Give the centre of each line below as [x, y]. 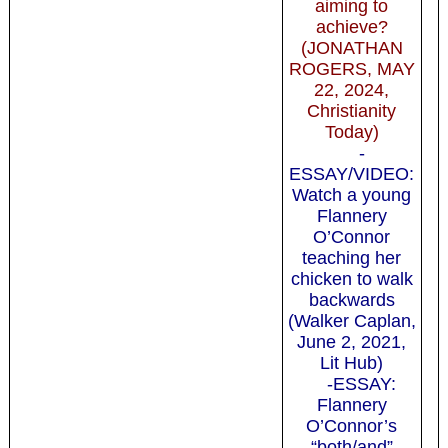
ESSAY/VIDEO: [352, 173]
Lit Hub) [352, 362]
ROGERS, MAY [351, 68]
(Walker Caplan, [351, 320]
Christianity [352, 110]
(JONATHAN [351, 47]
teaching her [352, 257]
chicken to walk [351, 278]
